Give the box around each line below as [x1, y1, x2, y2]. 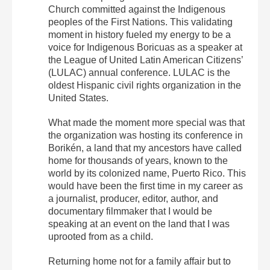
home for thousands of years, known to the [48, 155, 228, 166]
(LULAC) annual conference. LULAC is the [48, 67, 230, 78]
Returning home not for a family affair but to [48, 256, 231, 266]
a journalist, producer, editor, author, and [48, 193, 218, 204]
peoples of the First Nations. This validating [48, 16, 233, 27]
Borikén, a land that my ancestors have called [48, 142, 242, 153]
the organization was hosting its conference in [48, 130, 243, 140]
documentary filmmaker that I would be [48, 206, 212, 216]
